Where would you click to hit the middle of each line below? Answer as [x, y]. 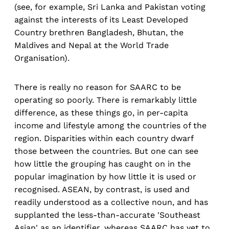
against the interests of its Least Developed [101, 20]
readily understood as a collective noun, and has [111, 202]
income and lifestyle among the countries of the [110, 126]
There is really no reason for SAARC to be [98, 87]
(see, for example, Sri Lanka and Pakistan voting [110, 7]
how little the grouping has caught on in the [102, 164]
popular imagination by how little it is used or [105, 177]
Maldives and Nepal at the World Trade [91, 45]
